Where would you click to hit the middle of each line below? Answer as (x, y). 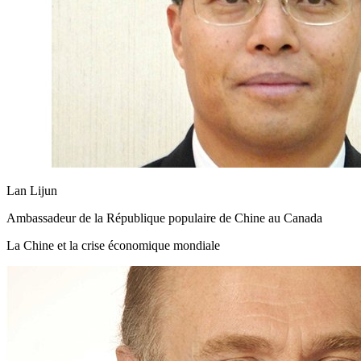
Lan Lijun (32, 190)
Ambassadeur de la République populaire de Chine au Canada (164, 218)
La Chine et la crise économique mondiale (113, 245)
